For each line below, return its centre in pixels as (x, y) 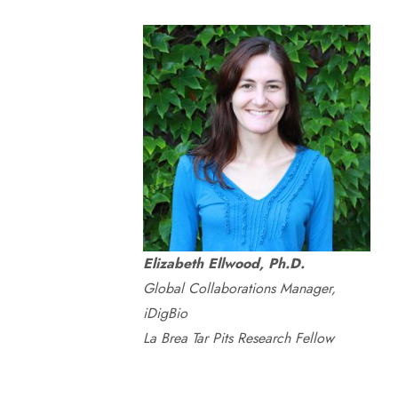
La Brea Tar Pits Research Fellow (238, 338)
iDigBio (165, 313)
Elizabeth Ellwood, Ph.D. (223, 263)
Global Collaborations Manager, (239, 288)
